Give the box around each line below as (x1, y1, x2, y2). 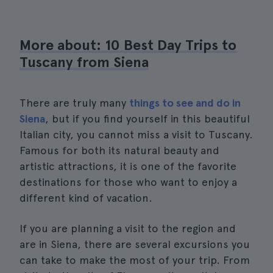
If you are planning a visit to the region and (19, 222, 236, 235)
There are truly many (19, 96, 129, 109)
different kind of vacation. (19, 191, 152, 204)
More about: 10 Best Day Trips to (19, 36, 236, 54)
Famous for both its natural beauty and (19, 144, 219, 157)
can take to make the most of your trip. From (19, 253, 250, 266)
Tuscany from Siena (19, 53, 149, 71)
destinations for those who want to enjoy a (19, 175, 237, 188)
